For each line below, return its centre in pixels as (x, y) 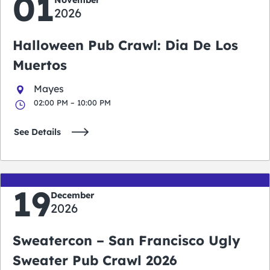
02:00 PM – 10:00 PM (72, 102)
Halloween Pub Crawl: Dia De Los (125, 45)
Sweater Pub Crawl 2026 (95, 260)
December (73, 195)
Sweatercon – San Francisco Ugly (127, 240)
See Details (37, 132)
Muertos (40, 65)
